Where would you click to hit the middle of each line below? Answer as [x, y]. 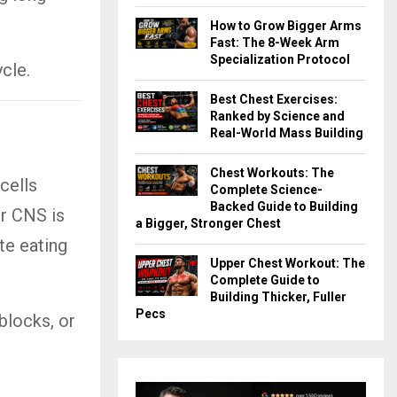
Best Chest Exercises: [274, 99]
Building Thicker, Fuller [278, 296]
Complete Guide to [265, 280]
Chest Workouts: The [272, 172]
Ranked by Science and [277, 116]
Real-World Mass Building [287, 132]
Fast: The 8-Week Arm [275, 42]
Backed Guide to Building [284, 206]
